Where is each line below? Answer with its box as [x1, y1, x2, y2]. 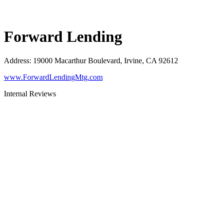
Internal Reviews [4, 89, 56, 98]
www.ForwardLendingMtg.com [4, 73, 103, 81]
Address [4, 56, 29, 65]
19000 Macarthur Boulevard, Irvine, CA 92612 [33, 56, 178, 65]
